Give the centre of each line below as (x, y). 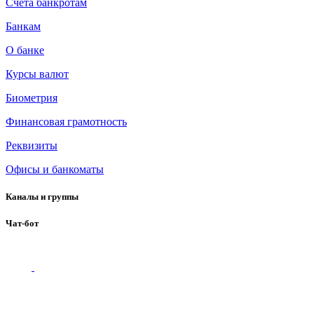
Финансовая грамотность (66, 121)
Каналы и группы (42, 196)
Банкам (23, 26)
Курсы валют (37, 74)
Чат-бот (22, 223)
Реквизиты (32, 145)
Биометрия (32, 97)
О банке (25, 50)
